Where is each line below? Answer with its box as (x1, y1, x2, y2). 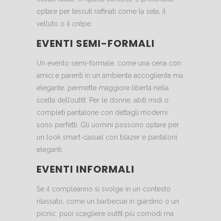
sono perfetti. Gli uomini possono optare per (37, 121, 179, 129)
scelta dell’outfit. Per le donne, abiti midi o (37, 96, 169, 104)
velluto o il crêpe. (37, 20, 92, 28)
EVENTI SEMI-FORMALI (37, 37, 155, 50)
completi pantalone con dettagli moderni (37, 109, 168, 116)
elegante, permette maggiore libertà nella (37, 84, 169, 92)
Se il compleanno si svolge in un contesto (37, 185, 171, 193)
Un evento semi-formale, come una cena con (37, 59, 181, 67)
